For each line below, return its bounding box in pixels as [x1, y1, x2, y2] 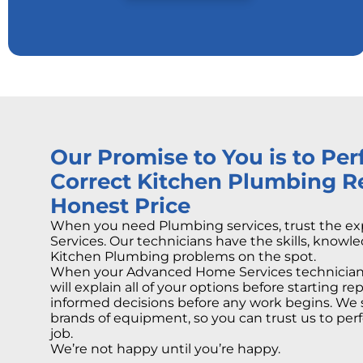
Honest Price [50, 193, 190, 218]
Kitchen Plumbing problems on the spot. [50, 249, 316, 264]
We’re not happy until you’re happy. [50, 341, 280, 357]
